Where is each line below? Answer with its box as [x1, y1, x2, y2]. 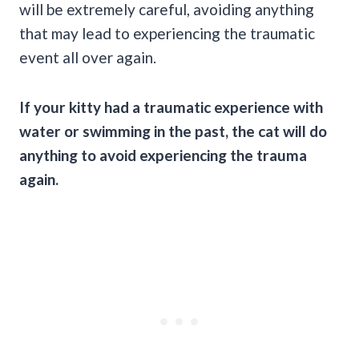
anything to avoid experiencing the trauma [19, 146, 307, 165]
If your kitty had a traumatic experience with [19, 98, 323, 117]
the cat [232, 122, 280, 141]
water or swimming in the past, [19, 122, 232, 141]
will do [280, 122, 327, 141]
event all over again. [19, 48, 156, 67]
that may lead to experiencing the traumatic [19, 24, 315, 43]
